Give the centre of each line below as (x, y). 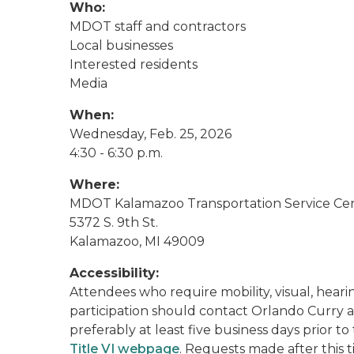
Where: (94, 185)
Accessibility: (114, 273)
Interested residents (134, 64)
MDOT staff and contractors (158, 26)
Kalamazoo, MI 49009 (137, 241)
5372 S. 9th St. (114, 222)
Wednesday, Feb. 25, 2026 (151, 134)
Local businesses (121, 45)
